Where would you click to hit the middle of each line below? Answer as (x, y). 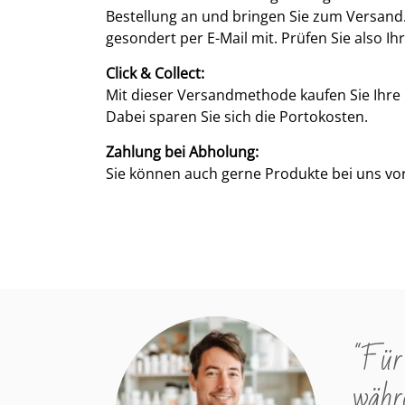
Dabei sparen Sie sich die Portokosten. (237, 117)
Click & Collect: (155, 74)
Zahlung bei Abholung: (182, 152)
